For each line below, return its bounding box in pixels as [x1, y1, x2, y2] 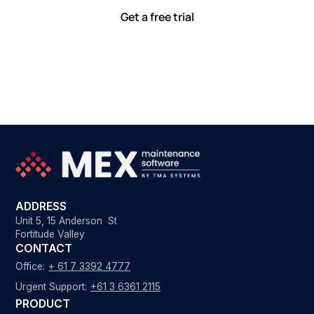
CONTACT [15, 242, 73, 256]
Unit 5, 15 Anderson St [15, 215, 118, 227]
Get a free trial [120, 9, 194, 25]
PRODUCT [15, 297, 71, 311]
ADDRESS [15, 200, 67, 214]
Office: [15, 261, 46, 273]
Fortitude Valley [15, 228, 86, 240]
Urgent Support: [15, 280, 88, 292]
